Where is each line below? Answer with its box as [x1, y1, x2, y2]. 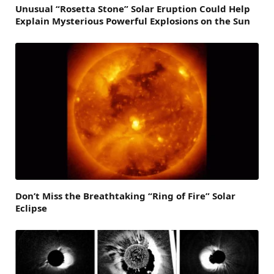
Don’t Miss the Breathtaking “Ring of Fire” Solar [15, 189, 235, 202]
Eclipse [15, 201, 47, 214]
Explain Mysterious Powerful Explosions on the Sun [15, 14, 250, 27]
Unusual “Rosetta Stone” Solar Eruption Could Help [15, 2, 250, 15]
